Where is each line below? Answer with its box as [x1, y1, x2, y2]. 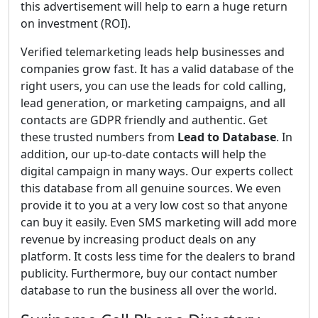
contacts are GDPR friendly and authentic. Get [21, 112, 268, 128]
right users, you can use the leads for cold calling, [21, 78, 286, 94]
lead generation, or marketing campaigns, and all [21, 95, 285, 111]
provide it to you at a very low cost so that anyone [21, 197, 287, 213]
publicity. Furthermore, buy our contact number [21, 265, 278, 281]
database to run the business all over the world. [21, 283, 277, 298]
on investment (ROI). [21, 16, 131, 31]
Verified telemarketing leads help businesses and [21, 44, 285, 60]
